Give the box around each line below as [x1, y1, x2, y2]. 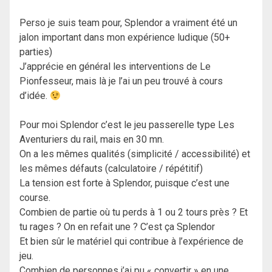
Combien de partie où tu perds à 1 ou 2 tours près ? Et [19, 206, 248, 219]
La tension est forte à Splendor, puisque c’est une [19, 177, 229, 189]
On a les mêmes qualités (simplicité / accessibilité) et [19, 148, 250, 160]
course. [19, 192, 50, 204]
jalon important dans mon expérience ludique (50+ [19, 32, 230, 44]
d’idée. [19, 90, 50, 102]
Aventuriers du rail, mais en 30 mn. [19, 134, 164, 146]
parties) [19, 46, 52, 58]
